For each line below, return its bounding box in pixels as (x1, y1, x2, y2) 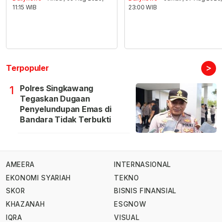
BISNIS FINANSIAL (114, 187, 176, 195)
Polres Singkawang (20, 83, 94, 94)
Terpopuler (6, 63, 49, 73)
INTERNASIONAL (114, 161, 171, 169)
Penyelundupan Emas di (20, 104, 111, 114)
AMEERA (6, 161, 35, 169)
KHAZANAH (6, 200, 45, 209)
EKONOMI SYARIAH (6, 173, 71, 182)
